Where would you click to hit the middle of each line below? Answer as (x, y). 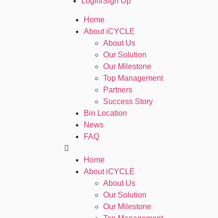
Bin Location (105, 113)
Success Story (128, 101)
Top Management (133, 78)
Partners (118, 90)
